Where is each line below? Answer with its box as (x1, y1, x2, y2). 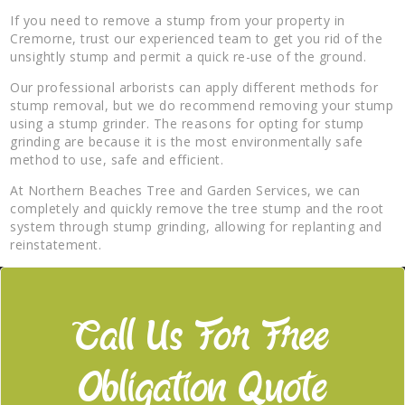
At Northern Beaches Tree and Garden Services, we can (10, 181, 361, 199)
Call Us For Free (76, 315, 329, 362)
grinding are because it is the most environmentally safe (10, 132, 363, 150)
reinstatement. (10, 235, 102, 253)
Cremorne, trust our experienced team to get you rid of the (10, 29, 383, 47)
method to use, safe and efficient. (10, 150, 224, 168)
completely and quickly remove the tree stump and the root (10, 199, 384, 217)
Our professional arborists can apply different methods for (10, 78, 379, 96)
